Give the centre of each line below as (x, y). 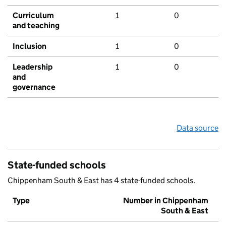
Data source (197, 128)
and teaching (36, 26)
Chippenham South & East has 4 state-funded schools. (101, 181)
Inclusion (30, 46)
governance (34, 87)
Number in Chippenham (166, 201)
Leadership (33, 67)
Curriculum (33, 16)
